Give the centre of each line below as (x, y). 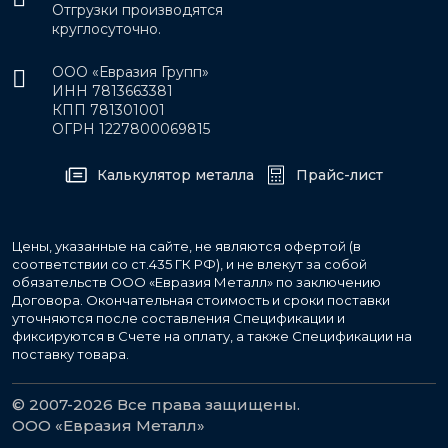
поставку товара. (70, 354)
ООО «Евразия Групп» (130, 72)
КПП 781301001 (108, 110)
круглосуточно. (106, 29)
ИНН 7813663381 (112, 91)
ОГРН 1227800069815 (131, 129)
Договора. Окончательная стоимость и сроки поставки (201, 300)
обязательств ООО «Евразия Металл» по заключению (196, 282)
